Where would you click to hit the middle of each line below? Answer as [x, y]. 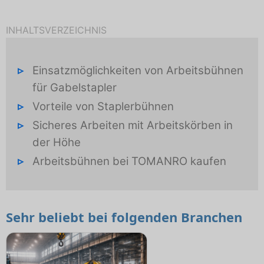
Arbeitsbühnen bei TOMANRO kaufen [129, 161]
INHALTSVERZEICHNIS [56, 30]
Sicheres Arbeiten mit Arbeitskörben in [132, 125]
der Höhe [56, 142]
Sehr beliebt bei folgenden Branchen [124, 217]
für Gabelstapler [74, 87]
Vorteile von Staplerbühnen [103, 106]
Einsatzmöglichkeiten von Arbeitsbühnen [138, 70]
